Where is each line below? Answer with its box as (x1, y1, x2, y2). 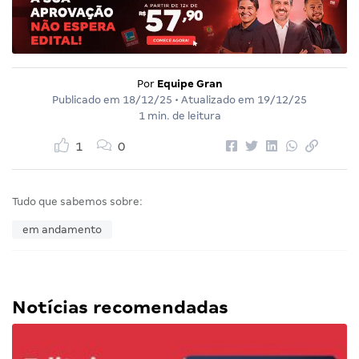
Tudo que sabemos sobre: (12, 196, 143, 208)
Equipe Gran (156, 78, 223, 91)
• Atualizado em (172, 94, 257, 107)
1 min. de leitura (138, 110, 221, 123)
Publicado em (52, 94, 123, 107)
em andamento (22, 224, 102, 236)
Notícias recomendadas (12, 297, 228, 318)
